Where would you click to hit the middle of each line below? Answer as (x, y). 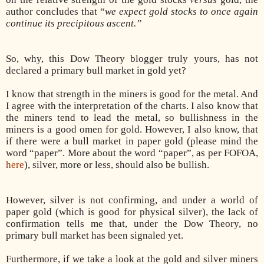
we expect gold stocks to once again (181, 11)
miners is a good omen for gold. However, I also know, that (132, 129)
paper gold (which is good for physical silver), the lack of (132, 212)
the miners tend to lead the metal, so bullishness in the (132, 117)
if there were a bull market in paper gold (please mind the (132, 141)
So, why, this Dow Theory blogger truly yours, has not (132, 58)
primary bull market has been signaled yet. (95, 235)
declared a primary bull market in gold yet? (96, 70)
